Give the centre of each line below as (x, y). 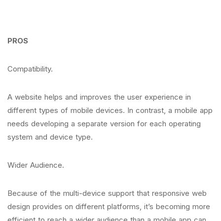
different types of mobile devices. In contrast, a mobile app (110, 110)
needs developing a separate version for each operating (104, 124)
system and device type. (51, 137)
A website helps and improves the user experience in (99, 97)
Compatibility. (31, 69)
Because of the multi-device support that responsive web (107, 193)
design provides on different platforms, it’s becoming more (109, 206)
